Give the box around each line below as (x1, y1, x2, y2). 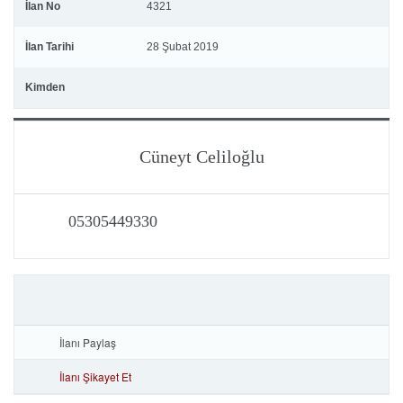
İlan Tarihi (25, 40, 74, 53)
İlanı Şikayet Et (59, 369, 131, 384)
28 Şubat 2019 (147, 40, 219, 53)
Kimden (25, 81, 65, 94)
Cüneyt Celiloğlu (139, 147, 264, 166)
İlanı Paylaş (59, 335, 116, 350)
